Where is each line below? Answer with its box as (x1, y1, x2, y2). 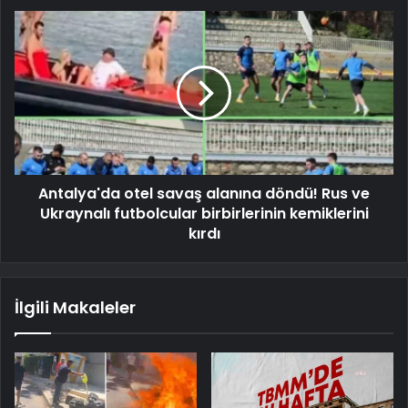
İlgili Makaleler (15, 295, 136, 319)
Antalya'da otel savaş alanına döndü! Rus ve (38, 182, 370, 204)
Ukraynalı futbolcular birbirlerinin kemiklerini (39, 202, 369, 224)
